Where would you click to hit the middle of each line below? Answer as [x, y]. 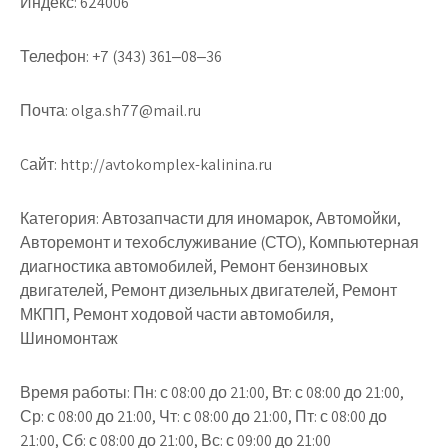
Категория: [59, 218]
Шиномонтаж [69, 338]
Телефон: [54, 56]
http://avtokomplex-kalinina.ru [164, 164]
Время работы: [75, 392]
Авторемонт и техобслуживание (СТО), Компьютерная [219, 242]
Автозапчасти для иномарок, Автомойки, [250, 218]
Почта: [44, 110]
